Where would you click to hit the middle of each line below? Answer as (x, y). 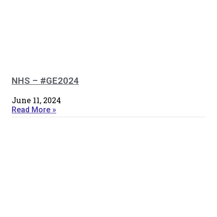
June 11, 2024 (36, 100)
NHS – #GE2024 (45, 81)
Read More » (34, 110)
